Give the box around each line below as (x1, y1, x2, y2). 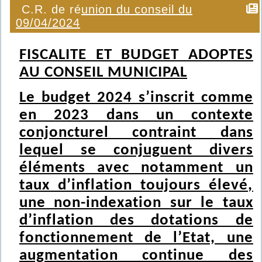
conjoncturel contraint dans (19, 125, 253, 141)
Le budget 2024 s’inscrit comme (19, 90, 253, 106)
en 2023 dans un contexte (19, 108, 253, 123)
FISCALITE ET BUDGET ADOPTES (19, 47, 253, 63)
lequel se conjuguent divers (19, 143, 253, 158)
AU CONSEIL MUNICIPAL (19, 65, 187, 81)
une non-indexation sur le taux (19, 195, 253, 211)
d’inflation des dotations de (19, 213, 253, 229)
